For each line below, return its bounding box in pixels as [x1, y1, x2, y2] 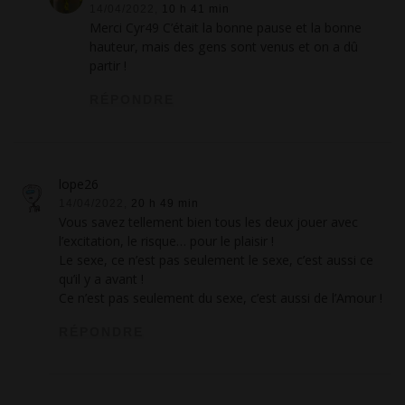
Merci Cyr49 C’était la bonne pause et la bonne [89, 19, 363, 37]
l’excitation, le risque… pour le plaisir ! [59, 231, 275, 250]
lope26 [59, 174, 99, 193]
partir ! [89, 57, 127, 75]
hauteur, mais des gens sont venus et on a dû [89, 38, 359, 56]
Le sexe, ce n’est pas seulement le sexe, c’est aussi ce [59, 250, 374, 268]
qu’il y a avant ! [59, 269, 145, 287]
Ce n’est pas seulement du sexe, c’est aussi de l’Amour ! [59, 288, 383, 306]
